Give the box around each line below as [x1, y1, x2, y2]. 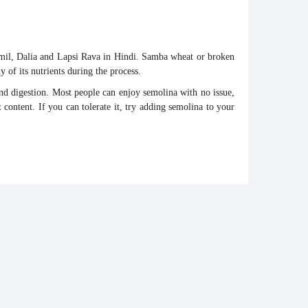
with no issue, [180, 87, 235, 98]
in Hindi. [103, 52, 139, 62]
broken [208, 52, 235, 62]
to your [206, 102, 235, 112]
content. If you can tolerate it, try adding [4, 102, 166, 112]
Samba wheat [142, 52, 194, 62]
